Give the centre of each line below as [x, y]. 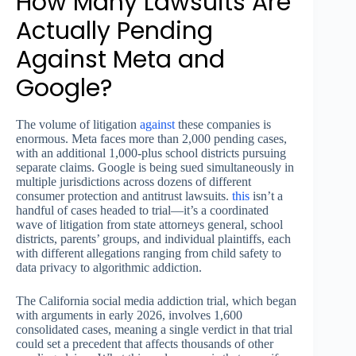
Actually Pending [114, 31]
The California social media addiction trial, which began [156, 301]
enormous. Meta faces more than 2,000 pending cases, [151, 139]
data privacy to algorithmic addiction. [109, 268]
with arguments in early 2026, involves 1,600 [129, 315]
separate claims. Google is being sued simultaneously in [155, 168]
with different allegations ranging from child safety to [149, 253]
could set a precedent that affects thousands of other [145, 344]
